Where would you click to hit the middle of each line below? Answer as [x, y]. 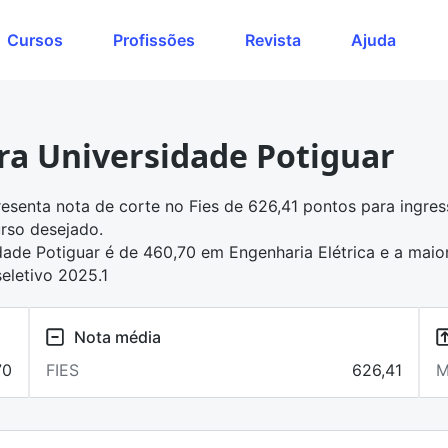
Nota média [117, 336]
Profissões [154, 39]
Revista [273, 39]
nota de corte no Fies [137, 206]
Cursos [35, 39]
